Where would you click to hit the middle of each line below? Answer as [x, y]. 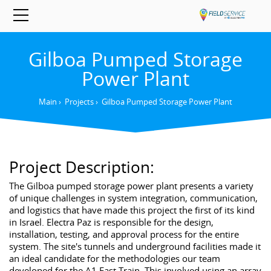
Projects [79, 101]
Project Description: [81, 167]
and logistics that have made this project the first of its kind [132, 210]
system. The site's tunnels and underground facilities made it [135, 246]
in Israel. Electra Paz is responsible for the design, [111, 222]
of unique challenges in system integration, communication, [133, 198]
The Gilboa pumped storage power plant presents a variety [131, 185]
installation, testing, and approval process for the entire [124, 234]
